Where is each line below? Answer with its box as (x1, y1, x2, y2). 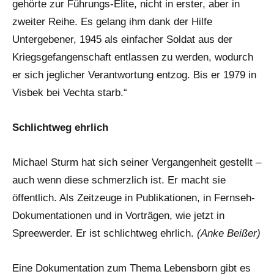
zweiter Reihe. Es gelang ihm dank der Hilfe (12, 15, 212, 28)
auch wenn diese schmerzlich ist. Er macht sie (12, 174, 226, 186)
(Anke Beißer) (197, 227, 261, 239)
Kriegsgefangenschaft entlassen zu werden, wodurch (12, 51, 253, 63)
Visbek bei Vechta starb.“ (12, 86, 127, 98)
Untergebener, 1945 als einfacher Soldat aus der (12, 33, 232, 45)
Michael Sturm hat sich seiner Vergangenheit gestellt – (12, 156, 261, 168)
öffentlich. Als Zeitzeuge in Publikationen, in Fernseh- (12, 191, 255, 204)
